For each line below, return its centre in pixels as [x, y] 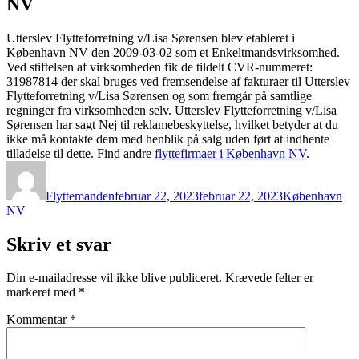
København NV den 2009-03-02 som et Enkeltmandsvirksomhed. [173, 52]
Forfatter [67, 167]
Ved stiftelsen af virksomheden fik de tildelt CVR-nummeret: [159, 67]
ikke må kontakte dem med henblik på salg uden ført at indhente [168, 139]
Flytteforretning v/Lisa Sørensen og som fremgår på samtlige [159, 95]
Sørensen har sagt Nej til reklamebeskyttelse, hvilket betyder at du [172, 124]
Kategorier [309, 167]
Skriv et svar [59, 244]
